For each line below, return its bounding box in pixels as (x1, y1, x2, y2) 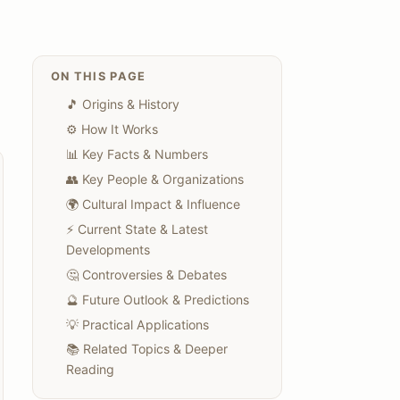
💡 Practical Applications (66, 316, 209, 332)
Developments (66, 241, 150, 257)
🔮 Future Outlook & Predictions (66, 291, 249, 307)
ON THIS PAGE (51, 70, 146, 84)
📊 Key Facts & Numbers (66, 146, 208, 162)
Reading (66, 362, 114, 378)
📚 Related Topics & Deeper (66, 341, 228, 357)
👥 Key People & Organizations (66, 171, 244, 187)
